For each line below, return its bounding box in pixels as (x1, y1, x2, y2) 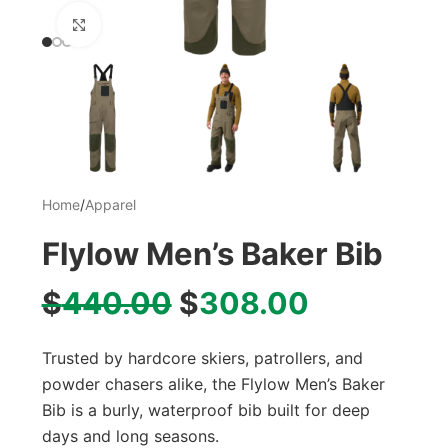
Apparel (84, 196, 136, 213)
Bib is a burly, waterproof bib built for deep (41, 400, 370, 420)
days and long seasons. (41, 426, 219, 446)
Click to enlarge (101, 16, 195, 32)
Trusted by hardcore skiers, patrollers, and (41, 348, 363, 368)
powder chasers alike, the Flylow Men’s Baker (41, 374, 385, 394)
